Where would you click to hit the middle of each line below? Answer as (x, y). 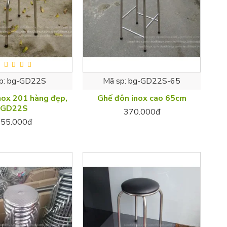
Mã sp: (115, 81)
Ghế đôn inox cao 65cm (142, 99)
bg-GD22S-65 (155, 81)
